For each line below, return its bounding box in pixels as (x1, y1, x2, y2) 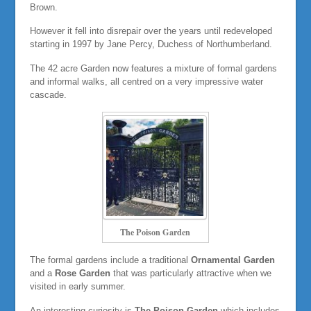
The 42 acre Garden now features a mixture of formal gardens (29, 62, 277, 74)
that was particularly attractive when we (110, 268, 271, 279)
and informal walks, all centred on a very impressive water (29, 76, 263, 87)
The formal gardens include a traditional (29, 255, 191, 266)
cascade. (29, 89, 67, 100)
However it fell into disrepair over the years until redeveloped (29, 26, 272, 37)
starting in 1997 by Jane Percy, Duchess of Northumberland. (29, 39, 272, 50)
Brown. (29, 1, 58, 12)
